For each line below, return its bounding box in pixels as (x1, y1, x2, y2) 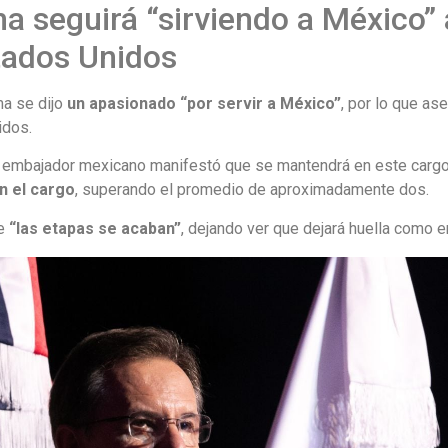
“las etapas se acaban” (9, 218, 182, 238)
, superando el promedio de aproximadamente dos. (75, 180, 430, 200)
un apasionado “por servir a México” (67, 93, 342, 113)
